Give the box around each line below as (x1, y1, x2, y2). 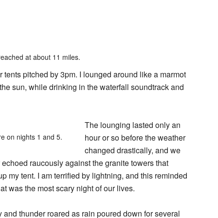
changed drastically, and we (85, 145, 181, 156)
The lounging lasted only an (85, 119, 181, 130)
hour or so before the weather (85, 132, 185, 143)
